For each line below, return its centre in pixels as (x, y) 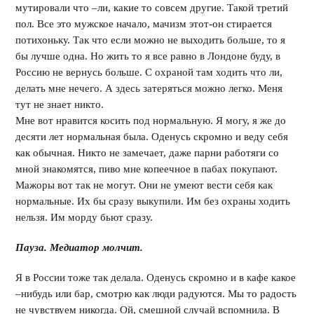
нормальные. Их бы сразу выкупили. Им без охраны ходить (153, 201)
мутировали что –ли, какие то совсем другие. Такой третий (152, 8)
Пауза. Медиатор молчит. (80, 247)
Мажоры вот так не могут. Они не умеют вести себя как (144, 185)
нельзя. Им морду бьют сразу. (84, 217)
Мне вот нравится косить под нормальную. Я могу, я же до (151, 121)
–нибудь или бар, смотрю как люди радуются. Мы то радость (156, 294)
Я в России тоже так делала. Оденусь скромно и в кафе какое (156, 278)
